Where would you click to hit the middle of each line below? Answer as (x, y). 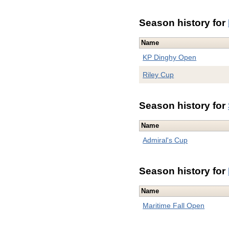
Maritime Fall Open (174, 206)
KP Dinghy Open (170, 58)
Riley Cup (158, 75)
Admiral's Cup (165, 140)
